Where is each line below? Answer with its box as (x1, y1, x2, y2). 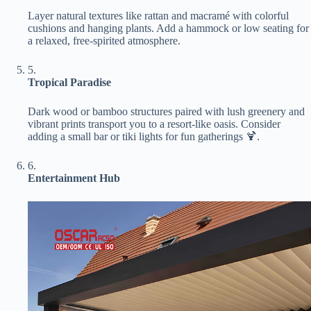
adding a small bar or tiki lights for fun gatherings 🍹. (28, 130, 260, 142)
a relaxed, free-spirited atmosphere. (28, 34, 180, 47)
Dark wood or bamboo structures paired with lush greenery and (28, 105, 305, 117)
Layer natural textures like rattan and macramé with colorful (28, 9, 289, 22)
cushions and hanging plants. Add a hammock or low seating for (28, 22, 309, 34)
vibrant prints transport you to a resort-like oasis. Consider (28, 117, 280, 130)
